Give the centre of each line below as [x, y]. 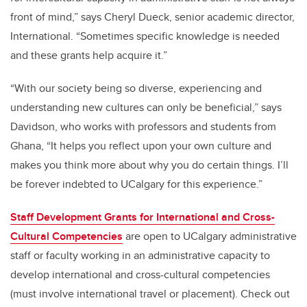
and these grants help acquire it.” [89, 55]
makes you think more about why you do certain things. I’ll [149, 164]
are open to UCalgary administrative [210, 236]
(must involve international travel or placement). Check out [150, 293]
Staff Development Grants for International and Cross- [143, 217]
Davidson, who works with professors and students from [143, 126]
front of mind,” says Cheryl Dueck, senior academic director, [152, 16]
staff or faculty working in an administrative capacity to [140, 255]
